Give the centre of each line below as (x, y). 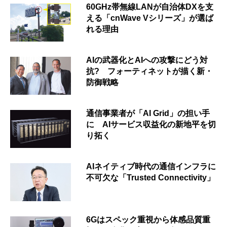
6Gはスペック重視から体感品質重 (148, 219)
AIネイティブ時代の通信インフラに (151, 166)
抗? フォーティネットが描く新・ (149, 71)
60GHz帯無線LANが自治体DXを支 (150, 7)
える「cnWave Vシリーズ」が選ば (150, 18)
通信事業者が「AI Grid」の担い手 (148, 113)
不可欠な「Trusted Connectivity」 (150, 177)
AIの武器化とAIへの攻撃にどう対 (147, 60)
